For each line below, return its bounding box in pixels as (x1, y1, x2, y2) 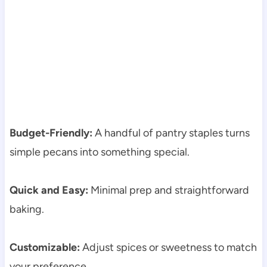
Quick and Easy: (9, 184, 88, 197)
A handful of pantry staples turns (92, 126, 250, 140)
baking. (9, 203, 44, 216)
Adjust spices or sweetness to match (79, 241, 257, 254)
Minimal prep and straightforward (88, 184, 249, 197)
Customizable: (9, 241, 80, 254)
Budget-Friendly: (9, 126, 92, 140)
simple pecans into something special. (9, 145, 190, 159)
